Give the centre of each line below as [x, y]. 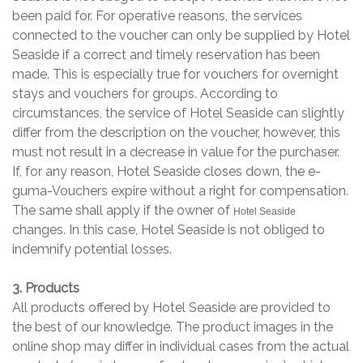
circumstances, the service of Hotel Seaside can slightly [178, 113]
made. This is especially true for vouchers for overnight [175, 75]
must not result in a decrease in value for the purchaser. [176, 152]
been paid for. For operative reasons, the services [157, 16]
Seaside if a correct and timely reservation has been [166, 55]
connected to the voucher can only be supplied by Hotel [181, 36]
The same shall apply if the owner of [123, 211]
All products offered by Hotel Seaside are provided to [171, 308]
